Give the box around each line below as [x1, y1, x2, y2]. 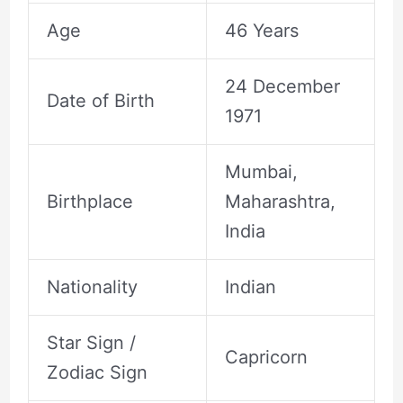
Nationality [46, 276, 138, 299]
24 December [224, 76, 340, 98]
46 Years [224, 20, 299, 42]
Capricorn [224, 346, 308, 369]
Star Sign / [46, 332, 136, 354]
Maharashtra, [224, 191, 336, 213]
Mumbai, [224, 161, 298, 184]
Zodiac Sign [46, 362, 148, 384]
